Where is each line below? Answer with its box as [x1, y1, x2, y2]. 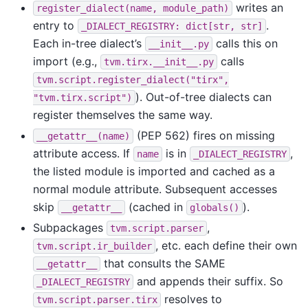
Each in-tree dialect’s [33, 36, 145, 50]
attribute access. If [33, 146, 133, 160]
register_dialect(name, [36, 2, 157, 14]
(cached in [125, 199, 186, 214]
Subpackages [33, 220, 107, 234]
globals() [190, 201, 239, 213]
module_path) [163, 2, 229, 14]
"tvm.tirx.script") [33, 91, 132, 103]
